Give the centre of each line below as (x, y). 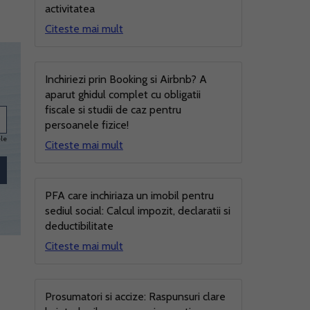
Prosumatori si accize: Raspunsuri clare (135, 297)
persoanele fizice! (87, 125)
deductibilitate (79, 226)
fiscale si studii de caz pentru (113, 110)
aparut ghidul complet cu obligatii (123, 94)
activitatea (70, 9)
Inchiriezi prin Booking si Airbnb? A (126, 79)
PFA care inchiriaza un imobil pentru (129, 195)
